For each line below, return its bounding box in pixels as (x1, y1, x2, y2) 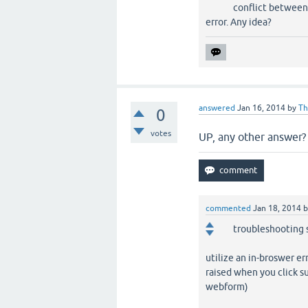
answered (199, 103, 236, 113)
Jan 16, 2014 (237, 103, 286, 113)
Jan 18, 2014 (253, 203, 302, 213)
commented (206, 203, 252, 213)
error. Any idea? (206, 16, 272, 27)
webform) (206, 281, 249, 292)
